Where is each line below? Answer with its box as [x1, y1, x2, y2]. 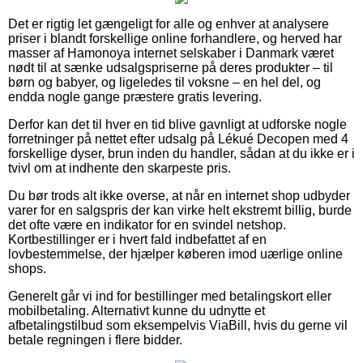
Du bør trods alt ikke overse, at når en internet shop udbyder [8, 189, 350, 203]
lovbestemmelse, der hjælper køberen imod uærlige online [8, 247, 343, 262]
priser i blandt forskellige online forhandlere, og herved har [8, 32, 342, 46]
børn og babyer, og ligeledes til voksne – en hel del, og [8, 75, 321, 90]
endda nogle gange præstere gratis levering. [8, 90, 262, 105]
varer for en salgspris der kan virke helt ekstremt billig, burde [8, 203, 352, 218]
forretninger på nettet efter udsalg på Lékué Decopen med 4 [8, 132, 348, 147]
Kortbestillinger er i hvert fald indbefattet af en [8, 233, 267, 247]
